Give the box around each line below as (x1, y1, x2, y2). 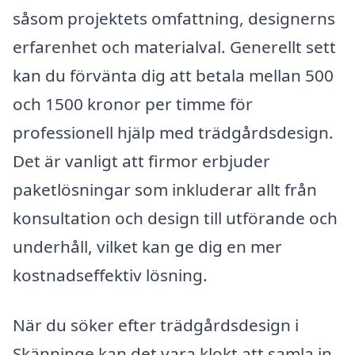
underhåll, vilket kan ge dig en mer (13, 235, 282, 258)
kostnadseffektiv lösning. (13, 263, 208, 286)
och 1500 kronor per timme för (13, 92, 253, 115)
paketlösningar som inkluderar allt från (13, 177, 317, 200)
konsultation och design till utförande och (13, 206, 338, 229)
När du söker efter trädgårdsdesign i (13, 314, 299, 337)
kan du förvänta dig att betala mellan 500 (13, 63, 334, 86)
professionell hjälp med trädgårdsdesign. (13, 120, 334, 143)
